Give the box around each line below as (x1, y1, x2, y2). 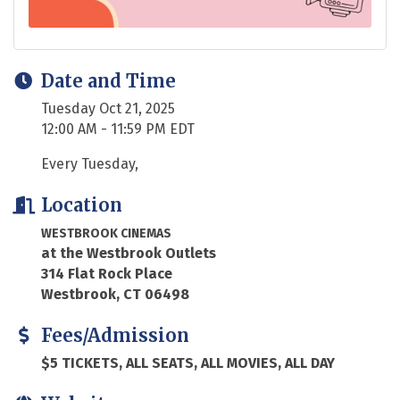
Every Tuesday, (41, 154, 138, 172)
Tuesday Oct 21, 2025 (41, 99, 175, 117)
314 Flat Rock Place (41, 264, 172, 282)
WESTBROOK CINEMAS (41, 225, 171, 241)
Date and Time (41, 69, 176, 92)
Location (41, 193, 122, 216)
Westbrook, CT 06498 (41, 285, 189, 303)
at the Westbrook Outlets (41, 244, 216, 262)
